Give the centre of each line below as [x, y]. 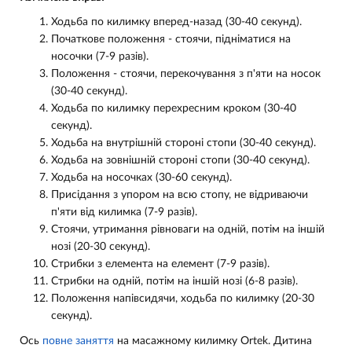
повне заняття [78, 341]
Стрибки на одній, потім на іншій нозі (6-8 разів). [174, 281]
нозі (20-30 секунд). [101, 247]
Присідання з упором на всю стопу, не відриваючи [180, 195]
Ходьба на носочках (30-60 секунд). [141, 178]
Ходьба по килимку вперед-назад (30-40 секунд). [176, 22]
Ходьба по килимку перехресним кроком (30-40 [174, 108]
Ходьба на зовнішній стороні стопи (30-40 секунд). [180, 160]
